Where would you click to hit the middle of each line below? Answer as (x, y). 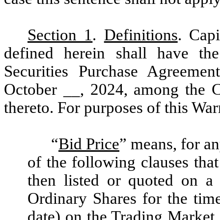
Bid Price (89, 144)
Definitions (141, 35)
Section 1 (60, 35)
